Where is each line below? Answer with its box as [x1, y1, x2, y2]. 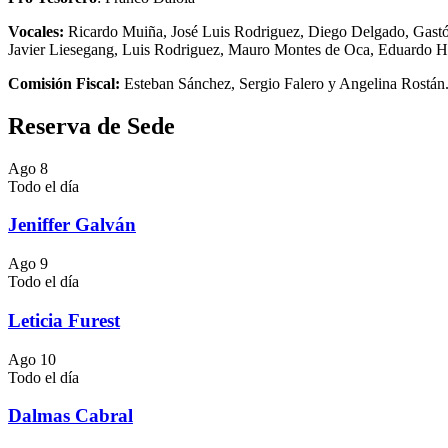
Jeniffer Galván [8, 214, 136, 236]
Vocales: [8, 22, 64, 40]
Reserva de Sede [8, 112, 175, 139]
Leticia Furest [8, 309, 120, 331]
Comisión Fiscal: [8, 74, 120, 92]
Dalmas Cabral [8, 405, 133, 427]
